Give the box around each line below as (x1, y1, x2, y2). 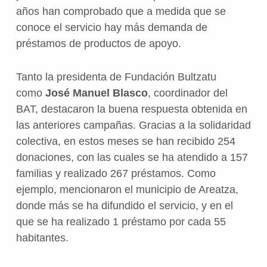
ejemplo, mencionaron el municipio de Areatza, (15, 184, 238, 196)
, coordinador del (147, 87, 228, 100)
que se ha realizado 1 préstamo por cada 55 (15, 216, 226, 228)
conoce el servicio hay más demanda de (15, 21, 207, 34)
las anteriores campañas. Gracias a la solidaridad (15, 119, 251, 132)
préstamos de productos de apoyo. (15, 38, 181, 50)
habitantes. (15, 232, 69, 244)
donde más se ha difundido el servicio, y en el (15, 200, 233, 212)
